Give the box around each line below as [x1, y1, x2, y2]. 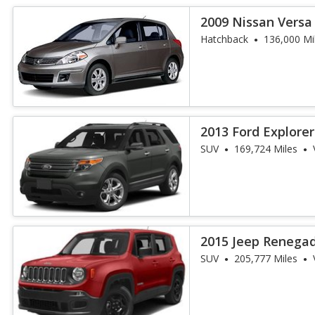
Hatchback [200, 32, 249, 46]
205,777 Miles [234, 252, 298, 265]
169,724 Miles [234, 142, 298, 155]
